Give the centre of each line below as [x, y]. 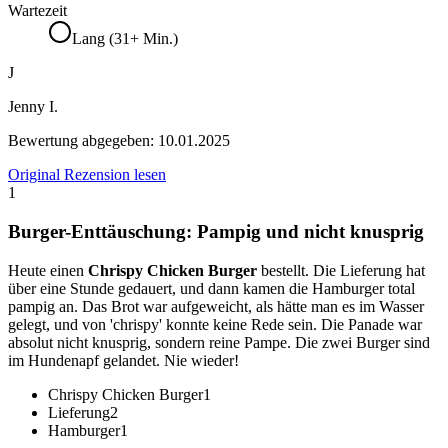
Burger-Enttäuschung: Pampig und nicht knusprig [216, 232]
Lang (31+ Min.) [125, 39]
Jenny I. [33, 107]
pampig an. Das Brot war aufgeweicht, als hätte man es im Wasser [216, 306]
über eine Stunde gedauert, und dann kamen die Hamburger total [211, 288]
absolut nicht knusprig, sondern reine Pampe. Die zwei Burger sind [219, 342]
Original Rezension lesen [87, 175]
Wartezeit [37, 11]
